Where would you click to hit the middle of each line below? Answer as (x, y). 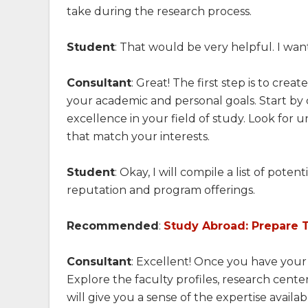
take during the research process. (159, 11)
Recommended (113, 225)
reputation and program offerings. (161, 190)
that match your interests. (138, 136)
